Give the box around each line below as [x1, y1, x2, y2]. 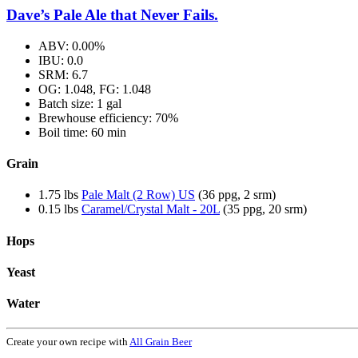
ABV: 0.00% [38, 38, 105, 53]
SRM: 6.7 [38, 67, 88, 82]
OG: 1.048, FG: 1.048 [38, 82, 151, 96]
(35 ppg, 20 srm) [220, 202, 307, 217]
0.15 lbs [38, 202, 82, 217]
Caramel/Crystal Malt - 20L [82, 202, 220, 217]
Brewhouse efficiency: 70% [38, 110, 178, 125]
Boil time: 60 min [38, 125, 126, 139]
